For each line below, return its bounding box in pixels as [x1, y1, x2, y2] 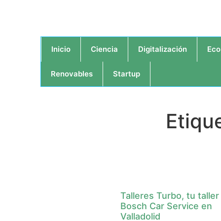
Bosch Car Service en [120, 201, 213, 211]
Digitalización [138, 44, 187, 54]
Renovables [51, 69, 93, 78]
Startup [113, 69, 140, 78]
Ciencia [91, 44, 118, 54]
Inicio [51, 44, 71, 54]
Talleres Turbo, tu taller [120, 190, 220, 201]
